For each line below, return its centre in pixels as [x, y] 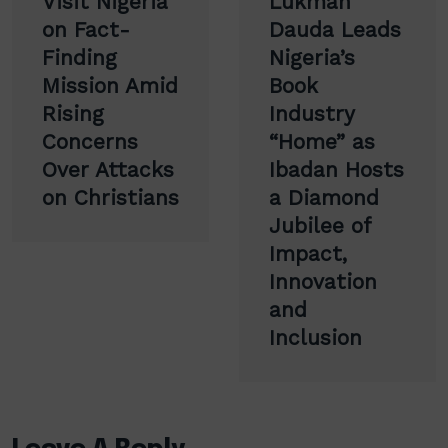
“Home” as [322, 141]
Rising [73, 113]
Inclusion [315, 337]
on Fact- [86, 29]
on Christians [110, 197]
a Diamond [324, 197]
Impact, [308, 253]
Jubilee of [320, 225]
